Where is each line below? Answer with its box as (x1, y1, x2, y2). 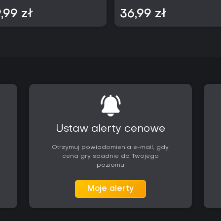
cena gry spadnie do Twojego (62, 153, 159, 159)
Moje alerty (87, 185, 134, 193)
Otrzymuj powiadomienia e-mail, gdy (52, 145, 169, 150)
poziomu (96, 162, 124, 168)
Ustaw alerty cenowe (55, 124, 165, 134)
